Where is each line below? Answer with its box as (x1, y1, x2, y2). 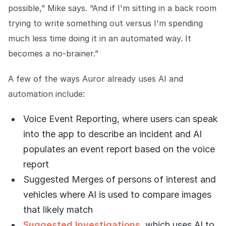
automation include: (8, 89, 85, 99)
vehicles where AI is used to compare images (23, 189, 211, 200)
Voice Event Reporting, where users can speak (23, 114, 218, 125)
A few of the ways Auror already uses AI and (8, 74, 183, 84)
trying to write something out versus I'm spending (8, 18, 203, 29)
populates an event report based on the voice (23, 144, 215, 155)
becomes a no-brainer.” (8, 48, 98, 59)
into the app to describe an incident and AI (23, 129, 202, 140)
